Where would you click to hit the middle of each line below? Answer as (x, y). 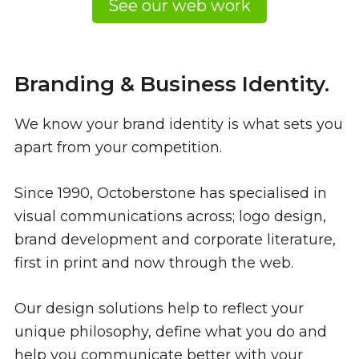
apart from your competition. (118, 148)
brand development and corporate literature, (175, 240)
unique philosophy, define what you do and (171, 332)
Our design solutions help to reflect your (159, 309)
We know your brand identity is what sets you (179, 125)
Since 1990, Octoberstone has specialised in (171, 194)
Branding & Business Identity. (172, 85)
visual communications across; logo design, (170, 217)
